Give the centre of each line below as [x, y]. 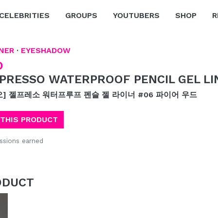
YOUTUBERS [136, 15]
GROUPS [81, 15]
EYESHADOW [45, 50]
